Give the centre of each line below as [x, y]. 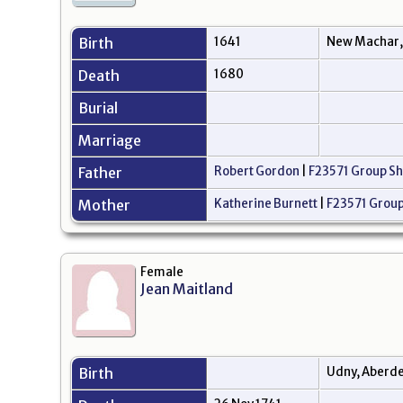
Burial [99, 108]
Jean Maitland [187, 289]
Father [102, 173]
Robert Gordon [257, 172]
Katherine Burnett [266, 204]
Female [162, 273]
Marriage [111, 141]
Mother [106, 206]
